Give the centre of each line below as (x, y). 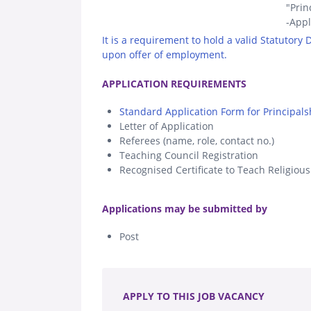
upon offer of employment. (165, 54)
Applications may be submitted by (185, 208)
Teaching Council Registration (189, 155)
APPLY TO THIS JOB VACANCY (194, 296)
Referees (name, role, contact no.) (197, 140)
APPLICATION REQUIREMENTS (174, 83)
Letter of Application (167, 126)
